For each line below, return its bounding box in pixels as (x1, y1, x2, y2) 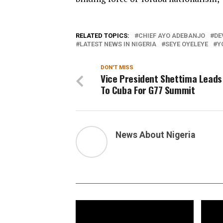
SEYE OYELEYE (165, 40, 208, 48)
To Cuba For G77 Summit (101, 83, 195, 97)
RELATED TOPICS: (76, 32, 129, 39)
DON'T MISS (101, 64, 133, 71)
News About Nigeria (115, 130, 195, 140)
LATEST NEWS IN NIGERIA (80, 40, 156, 48)
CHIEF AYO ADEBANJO (138, 32, 205, 39)
